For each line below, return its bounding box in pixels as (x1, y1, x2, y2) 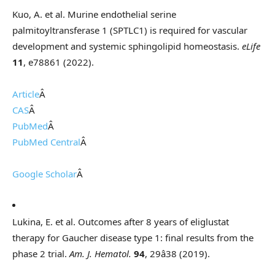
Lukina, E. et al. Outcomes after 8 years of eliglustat (12, 215, 229, 228)
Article (12, 88, 39, 101)
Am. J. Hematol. (69, 247, 131, 260)
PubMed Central (12, 136, 80, 149)
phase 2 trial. (12, 247, 69, 260)
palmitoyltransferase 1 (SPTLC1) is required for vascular (12, 24, 247, 37)
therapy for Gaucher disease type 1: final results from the (12, 231, 254, 244)
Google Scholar (12, 168, 77, 180)
